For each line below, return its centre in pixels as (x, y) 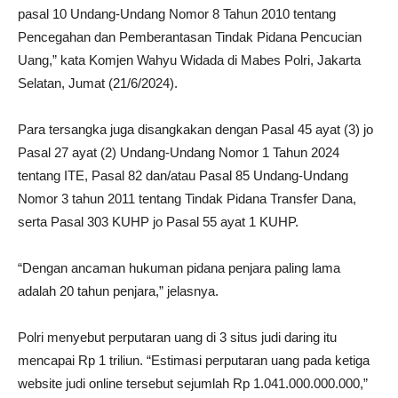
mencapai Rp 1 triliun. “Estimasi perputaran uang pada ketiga (194, 360)
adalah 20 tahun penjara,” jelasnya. (118, 291)
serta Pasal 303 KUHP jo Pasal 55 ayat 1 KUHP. (158, 221)
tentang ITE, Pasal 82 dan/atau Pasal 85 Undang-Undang (183, 175)
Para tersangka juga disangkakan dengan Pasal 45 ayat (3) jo (195, 129)
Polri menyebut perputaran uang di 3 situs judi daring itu (177, 337)
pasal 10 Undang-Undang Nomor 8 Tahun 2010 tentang (177, 13)
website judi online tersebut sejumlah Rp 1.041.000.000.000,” (193, 383)
